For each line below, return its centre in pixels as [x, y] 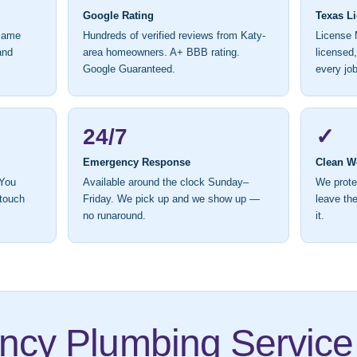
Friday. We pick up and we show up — [172, 200]
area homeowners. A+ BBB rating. [162, 53]
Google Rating [119, 16]
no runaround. [115, 216]
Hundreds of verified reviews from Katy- [175, 36]
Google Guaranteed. [129, 70]
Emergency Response [137, 163]
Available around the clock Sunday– [166, 183]
